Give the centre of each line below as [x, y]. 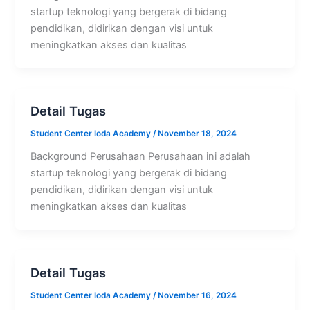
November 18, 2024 [198, 134]
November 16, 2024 [198, 295]
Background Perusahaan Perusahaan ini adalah [141, 157]
